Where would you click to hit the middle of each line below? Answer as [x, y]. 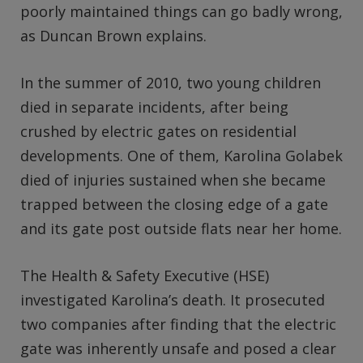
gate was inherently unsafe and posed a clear [178, 348]
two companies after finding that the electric [178, 324]
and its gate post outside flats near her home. [181, 229]
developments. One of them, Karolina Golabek [181, 156]
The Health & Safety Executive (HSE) [145, 275]
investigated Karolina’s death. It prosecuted [173, 299]
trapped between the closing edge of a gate [174, 205]
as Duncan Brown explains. [113, 36]
